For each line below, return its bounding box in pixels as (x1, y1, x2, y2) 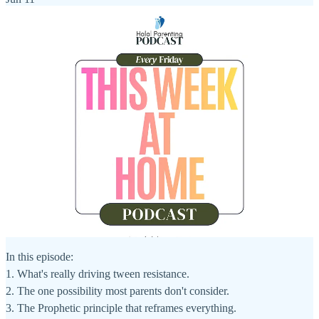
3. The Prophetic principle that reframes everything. (6, 302, 236, 315)
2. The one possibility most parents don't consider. (6, 285, 229, 298)
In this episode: (6, 251, 73, 263)
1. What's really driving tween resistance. (6, 268, 189, 281)
